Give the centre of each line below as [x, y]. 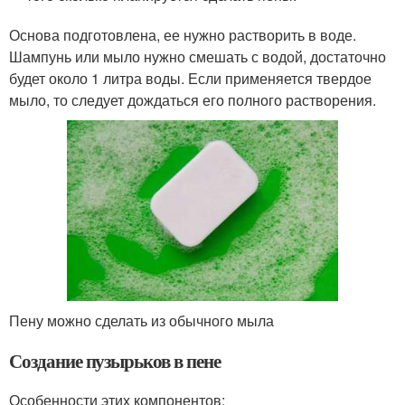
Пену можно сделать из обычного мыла [141, 320]
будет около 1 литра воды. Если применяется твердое [190, 78]
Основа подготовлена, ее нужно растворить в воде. [183, 34]
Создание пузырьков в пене [115, 360]
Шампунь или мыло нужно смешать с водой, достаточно [198, 56]
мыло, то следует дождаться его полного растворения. [193, 99]
